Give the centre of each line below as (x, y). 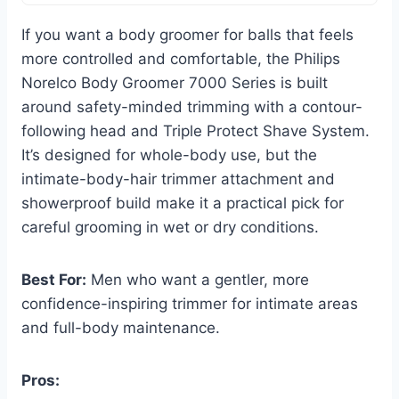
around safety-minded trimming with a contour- (192, 107)
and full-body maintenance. (121, 328)
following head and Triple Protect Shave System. (195, 131)
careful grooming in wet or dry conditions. (170, 228)
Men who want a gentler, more (198, 280)
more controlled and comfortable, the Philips (181, 59)
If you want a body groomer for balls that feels (187, 35)
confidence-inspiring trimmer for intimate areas (190, 304)
